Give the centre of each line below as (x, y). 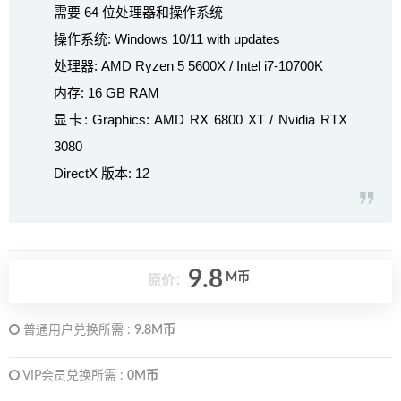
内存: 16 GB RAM (107, 93)
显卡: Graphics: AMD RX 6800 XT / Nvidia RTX (200, 119)
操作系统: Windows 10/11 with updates (167, 39)
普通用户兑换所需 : (77, 330)
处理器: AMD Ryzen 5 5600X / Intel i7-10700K (188, 66)
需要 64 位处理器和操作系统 (138, 12)
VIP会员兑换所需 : (73, 376)
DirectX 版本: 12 (102, 173)
